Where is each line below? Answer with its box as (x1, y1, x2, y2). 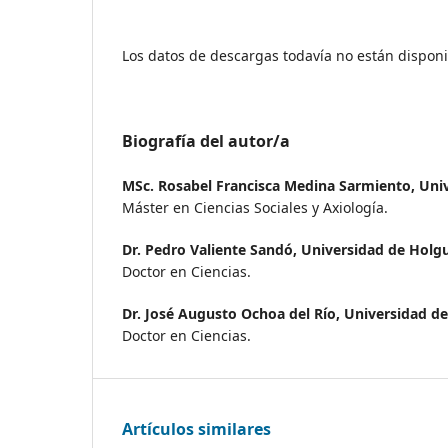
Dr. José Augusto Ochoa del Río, (122, 304, 344, 324)
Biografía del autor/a (122, 130, 290, 153)
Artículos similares (122, 418, 271, 441)
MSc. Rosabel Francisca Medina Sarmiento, (122, 176, 419, 196)
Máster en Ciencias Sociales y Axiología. (122, 198, 388, 218)
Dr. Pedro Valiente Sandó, (122, 240, 301, 260)
